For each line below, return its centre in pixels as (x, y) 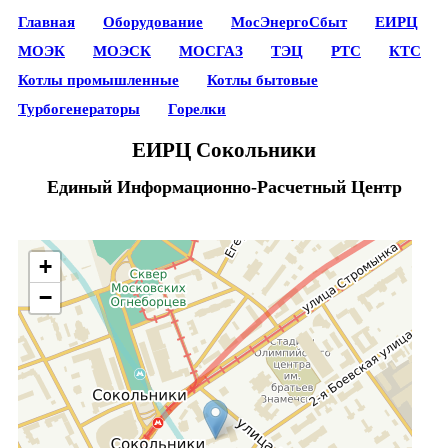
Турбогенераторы (79, 109)
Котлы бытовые (262, 80)
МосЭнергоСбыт (289, 22)
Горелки (197, 109)
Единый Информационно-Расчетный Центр (224, 186)
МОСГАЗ (211, 51)
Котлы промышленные (98, 80)
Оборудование (153, 22)
